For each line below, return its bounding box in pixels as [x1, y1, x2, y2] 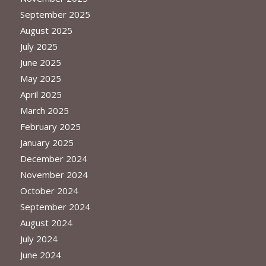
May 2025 [20, 72, 61, 84]
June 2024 [20, 248, 61, 261]
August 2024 [20, 216, 72, 229]
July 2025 [20, 40, 58, 52]
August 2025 [20, 24, 72, 36]
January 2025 [20, 136, 74, 148]
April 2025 [20, 88, 62, 100]
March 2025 [20, 104, 69, 116]
